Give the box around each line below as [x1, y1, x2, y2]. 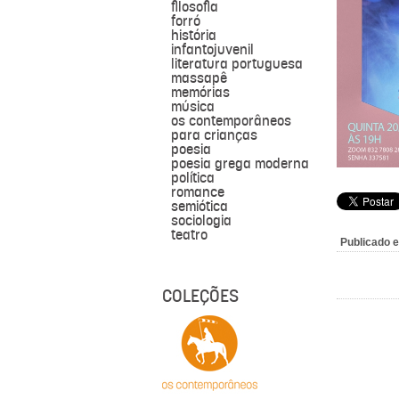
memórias [171, 83, 230, 102]
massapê [171, 69, 227, 87]
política [171, 168, 215, 187]
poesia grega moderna [171, 154, 309, 173]
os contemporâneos [171, 111, 291, 130]
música [171, 97, 215, 116]
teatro [171, 225, 208, 244]
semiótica [171, 197, 228, 216]
